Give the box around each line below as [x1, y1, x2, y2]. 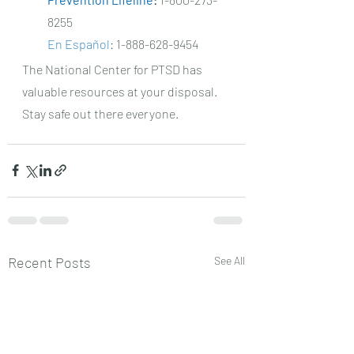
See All [214, 253, 245, 267]
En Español [47, 36, 110, 51]
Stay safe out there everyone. [22, 105, 181, 121]
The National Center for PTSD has [22, 61, 205, 77]
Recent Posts [8, 253, 91, 271]
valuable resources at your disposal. [22, 83, 220, 99]
